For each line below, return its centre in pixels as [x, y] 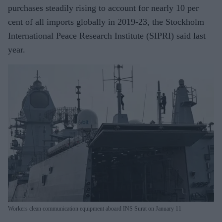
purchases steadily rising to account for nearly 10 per [103, 8]
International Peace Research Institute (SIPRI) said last [107, 35]
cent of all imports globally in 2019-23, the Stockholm [106, 22]
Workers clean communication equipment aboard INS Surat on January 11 [95, 208]
